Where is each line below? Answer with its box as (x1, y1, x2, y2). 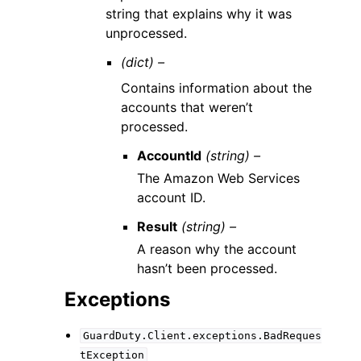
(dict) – (121, 54, 165, 70)
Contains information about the (121, 80, 313, 96)
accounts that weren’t (121, 99, 254, 115)
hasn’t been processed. (136, 260, 277, 276)
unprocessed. (106, 25, 188, 41)
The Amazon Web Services (136, 170, 300, 186)
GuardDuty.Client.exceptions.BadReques (82, 330, 322, 342)
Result (136, 218, 177, 234)
